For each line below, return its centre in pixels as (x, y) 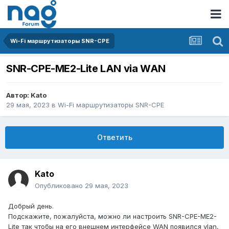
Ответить (114, 138)
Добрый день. (31, 206)
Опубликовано (60, 186)
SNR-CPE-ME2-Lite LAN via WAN (86, 69)
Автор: (18, 95)
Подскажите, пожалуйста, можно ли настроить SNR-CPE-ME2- (112, 216)
